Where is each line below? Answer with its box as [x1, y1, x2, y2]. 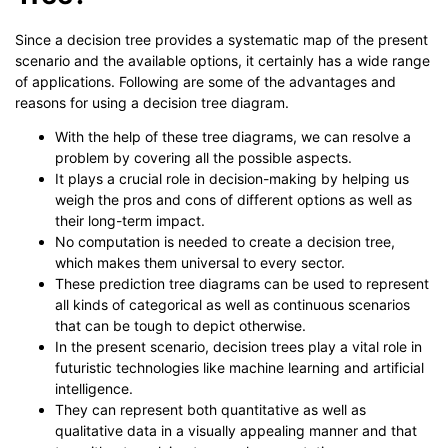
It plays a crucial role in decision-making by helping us [55, 170, 409, 188]
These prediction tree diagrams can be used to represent [55, 275, 429, 293]
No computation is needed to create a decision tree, [55, 233, 395, 251]
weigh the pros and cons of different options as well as [55, 191, 412, 209]
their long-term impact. [55, 212, 205, 230]
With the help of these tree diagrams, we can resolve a [55, 128, 411, 146]
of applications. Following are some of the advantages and [15, 73, 396, 91]
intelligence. [55, 380, 133, 398]
